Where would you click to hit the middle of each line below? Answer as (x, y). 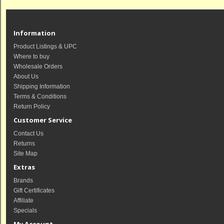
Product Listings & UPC (45, 46)
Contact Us (28, 133)
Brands (23, 180)
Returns (24, 143)
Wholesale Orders (38, 66)
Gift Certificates (34, 190)
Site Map (25, 153)
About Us (26, 76)
